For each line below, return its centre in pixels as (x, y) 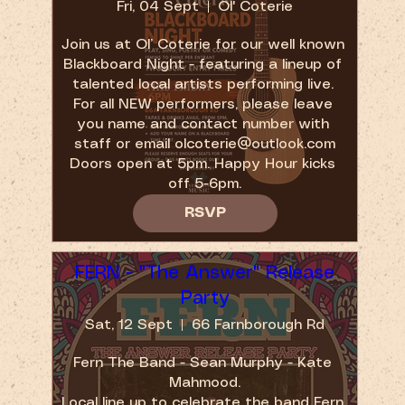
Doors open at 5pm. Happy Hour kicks (203, 164)
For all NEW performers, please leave (202, 104)
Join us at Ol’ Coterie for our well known (203, 44)
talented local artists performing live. (202, 84)
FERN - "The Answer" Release (205, 273)
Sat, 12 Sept (129, 325)
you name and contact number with (202, 124)
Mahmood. (205, 382)
